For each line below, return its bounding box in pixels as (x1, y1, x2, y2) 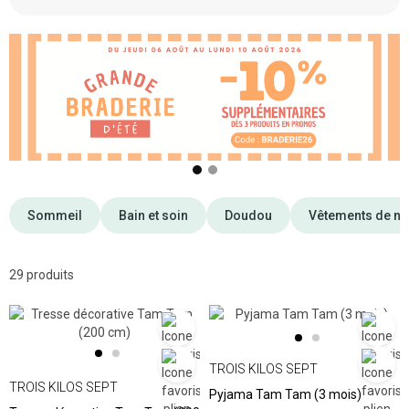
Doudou (225, 208, 272, 224)
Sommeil (27, 208, 82, 224)
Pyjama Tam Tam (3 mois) (209, 387, 362, 403)
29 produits (9, 267, 74, 283)
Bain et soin (119, 208, 188, 224)
